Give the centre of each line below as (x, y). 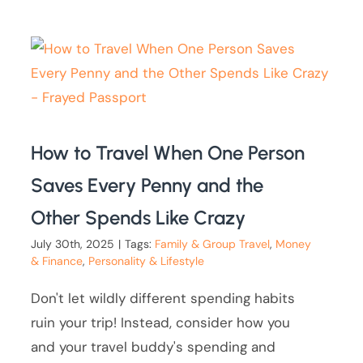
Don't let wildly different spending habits (163, 299)
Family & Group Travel (213, 244)
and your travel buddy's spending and (154, 347)
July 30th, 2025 (73, 244)
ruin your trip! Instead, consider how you (161, 323)
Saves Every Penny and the (147, 186)
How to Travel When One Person (168, 153)
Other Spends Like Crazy (139, 218)
